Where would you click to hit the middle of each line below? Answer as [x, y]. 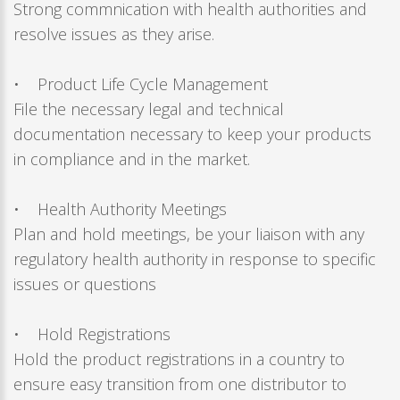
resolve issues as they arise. [114, 34]
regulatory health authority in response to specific [195, 259]
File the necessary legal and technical [149, 109]
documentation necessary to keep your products [192, 134]
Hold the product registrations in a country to [179, 359]
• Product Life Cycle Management [141, 84]
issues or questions [85, 284]
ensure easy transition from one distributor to [180, 384]
